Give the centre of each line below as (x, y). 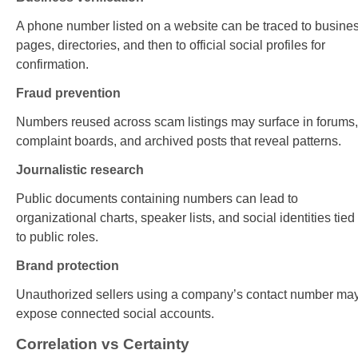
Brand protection (68, 266)
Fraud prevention (68, 93)
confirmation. (52, 65)
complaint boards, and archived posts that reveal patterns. (179, 141)
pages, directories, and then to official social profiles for (171, 46)
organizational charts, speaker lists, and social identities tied (185, 218)
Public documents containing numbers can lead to (157, 199)
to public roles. (57, 237)
